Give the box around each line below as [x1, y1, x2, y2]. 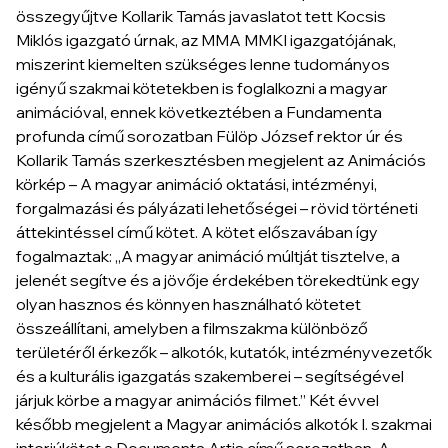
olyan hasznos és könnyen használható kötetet [16, 293, 361, 314]
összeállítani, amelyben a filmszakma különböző [16, 317, 368, 338]
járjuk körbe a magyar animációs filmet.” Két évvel [16, 389, 379, 410]
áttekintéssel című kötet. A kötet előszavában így [16, 221, 378, 242]
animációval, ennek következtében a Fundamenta [16, 101, 382, 122]
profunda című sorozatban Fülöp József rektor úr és [16, 125, 403, 146]
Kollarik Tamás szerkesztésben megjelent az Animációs [16, 149, 426, 170]
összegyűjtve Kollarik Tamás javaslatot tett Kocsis [16, 5, 386, 26]
